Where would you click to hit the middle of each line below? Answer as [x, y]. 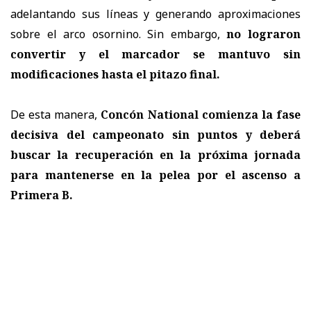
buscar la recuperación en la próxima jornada [155, 154]
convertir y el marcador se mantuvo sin [155, 54]
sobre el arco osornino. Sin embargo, [119, 34]
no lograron [264, 34]
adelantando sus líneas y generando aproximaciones [155, 14]
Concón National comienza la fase [201, 114]
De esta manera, [56, 114]
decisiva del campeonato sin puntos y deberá [155, 134]
